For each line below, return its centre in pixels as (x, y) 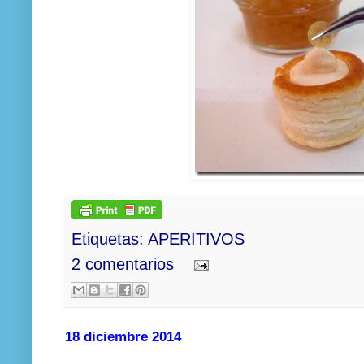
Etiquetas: (110, 238)
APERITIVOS (196, 238)
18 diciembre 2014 (123, 336)
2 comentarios (123, 264)
